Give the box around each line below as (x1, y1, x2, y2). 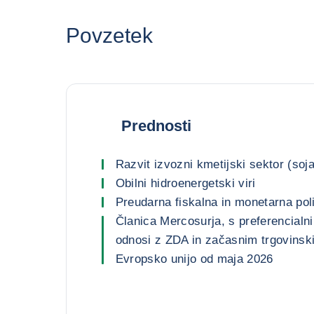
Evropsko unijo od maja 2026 (115, 252, 273, 266)
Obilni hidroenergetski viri (115, 177, 256, 190)
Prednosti (121, 116, 191, 135)
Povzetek (65, 24, 153, 47)
